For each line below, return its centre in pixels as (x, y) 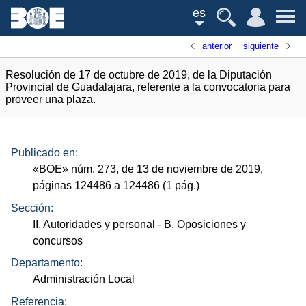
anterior (217, 46)
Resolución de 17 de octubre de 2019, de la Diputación (139, 75)
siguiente (261, 46)
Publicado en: (44, 153)
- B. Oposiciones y (201, 224)
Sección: (32, 208)
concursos (58, 240)
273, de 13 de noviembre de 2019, (179, 169)
